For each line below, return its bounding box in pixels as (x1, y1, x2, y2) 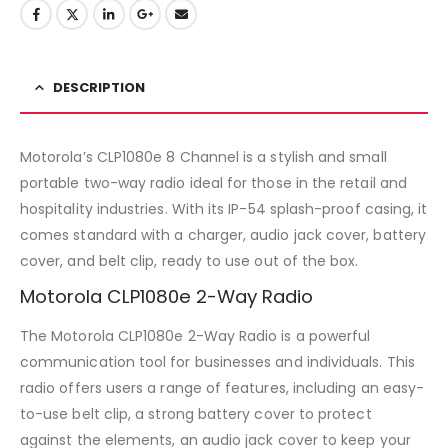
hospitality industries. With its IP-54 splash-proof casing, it (20, 198, 428, 219)
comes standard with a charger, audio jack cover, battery (20, 224, 426, 245)
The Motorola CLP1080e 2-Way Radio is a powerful (20, 325, 371, 346)
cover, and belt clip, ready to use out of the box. (20, 250, 359, 271)
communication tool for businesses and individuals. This (20, 351, 415, 372)
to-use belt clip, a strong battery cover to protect (20, 403, 372, 424)
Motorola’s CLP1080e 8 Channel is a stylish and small (20, 146, 387, 167)
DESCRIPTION (53, 77, 145, 97)
